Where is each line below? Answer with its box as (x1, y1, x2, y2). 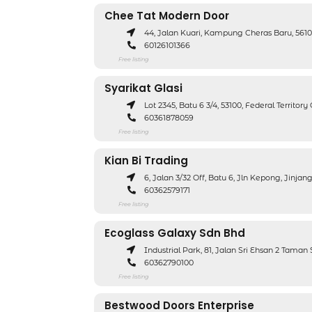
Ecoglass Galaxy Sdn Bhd (104, 226, 245, 240)
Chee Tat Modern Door (104, 8, 229, 23)
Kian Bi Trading (104, 153, 188, 168)
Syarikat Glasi (104, 81, 182, 95)
